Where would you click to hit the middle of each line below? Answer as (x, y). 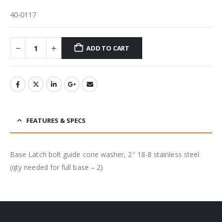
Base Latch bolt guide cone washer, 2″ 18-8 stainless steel (105, 155)
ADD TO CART (108, 48)
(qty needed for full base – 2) (57, 167)
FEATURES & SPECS (56, 121)
